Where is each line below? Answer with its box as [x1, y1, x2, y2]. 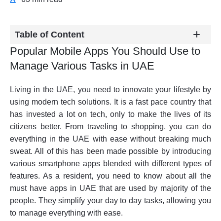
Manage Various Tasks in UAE [10, 60, 154, 72]
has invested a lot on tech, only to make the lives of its [10, 110, 211, 118]
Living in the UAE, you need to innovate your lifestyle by [10, 85, 211, 94]
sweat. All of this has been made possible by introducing [10, 147, 211, 155]
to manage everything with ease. [10, 209, 123, 217]
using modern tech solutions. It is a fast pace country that [10, 98, 211, 106]
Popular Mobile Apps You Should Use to [10, 45, 200, 57]
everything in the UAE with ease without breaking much [10, 135, 211, 143]
